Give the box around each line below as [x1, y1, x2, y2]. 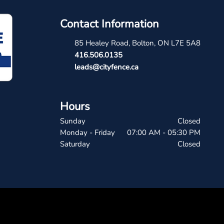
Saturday [60, 139, 90, 149]
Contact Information [60, 16, 159, 31]
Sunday [60, 116, 85, 126]
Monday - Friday [60, 127, 115, 137]
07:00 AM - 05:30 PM [127, 127, 200, 137]
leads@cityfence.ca [74, 62, 138, 72]
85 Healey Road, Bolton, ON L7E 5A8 [74, 38, 200, 48]
